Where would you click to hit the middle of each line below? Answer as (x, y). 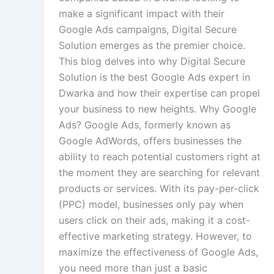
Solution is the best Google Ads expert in (154, 77)
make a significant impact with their (142, 14)
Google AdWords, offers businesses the (150, 141)
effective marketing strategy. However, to (155, 236)
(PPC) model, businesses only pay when (151, 205)
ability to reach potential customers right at (160, 157)
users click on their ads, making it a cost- (154, 220)
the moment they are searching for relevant (159, 173)
